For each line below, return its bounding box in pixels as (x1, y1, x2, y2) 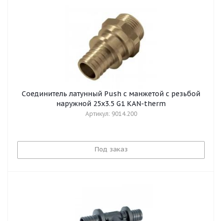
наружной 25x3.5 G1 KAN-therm (56, 99, 166, 108)
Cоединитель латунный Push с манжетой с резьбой (22, 89, 200, 98)
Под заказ (94, 145, 128, 153)
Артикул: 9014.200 (85, 110, 137, 117)
